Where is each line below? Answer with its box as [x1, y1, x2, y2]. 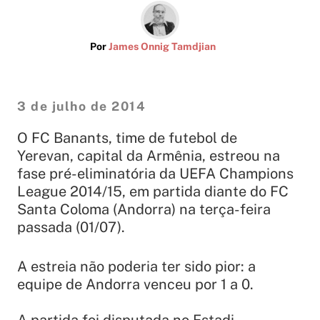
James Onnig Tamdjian [109, 41, 216, 53]
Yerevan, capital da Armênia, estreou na [17, 147, 280, 165]
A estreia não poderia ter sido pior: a [17, 258, 256, 276]
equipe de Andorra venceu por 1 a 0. [17, 276, 254, 294]
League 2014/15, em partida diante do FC [17, 183, 289, 201]
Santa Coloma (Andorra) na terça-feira [17, 201, 271, 219]
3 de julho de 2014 [17, 99, 146, 114]
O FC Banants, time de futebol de [17, 129, 237, 147]
